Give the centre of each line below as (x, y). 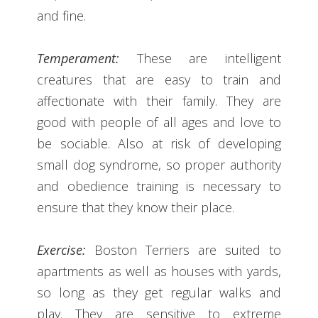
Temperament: (78, 58)
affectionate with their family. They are (159, 100)
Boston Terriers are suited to (183, 250)
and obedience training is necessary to (159, 186)
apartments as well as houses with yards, (159, 271)
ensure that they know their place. (136, 207)
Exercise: (62, 250)
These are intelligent (200, 58)
